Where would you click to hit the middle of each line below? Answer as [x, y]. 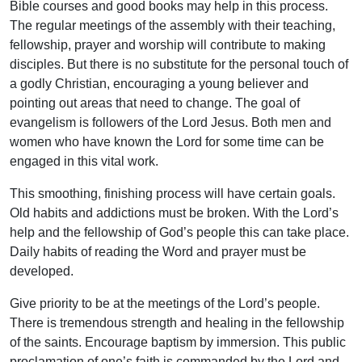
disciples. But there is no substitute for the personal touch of [179, 65]
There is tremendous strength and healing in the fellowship [177, 323]
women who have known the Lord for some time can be [167, 142]
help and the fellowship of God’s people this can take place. [179, 233]
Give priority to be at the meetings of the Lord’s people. [165, 304]
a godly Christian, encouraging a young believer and [159, 84]
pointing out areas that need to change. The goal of [155, 103]
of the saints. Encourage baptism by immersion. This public [178, 343]
